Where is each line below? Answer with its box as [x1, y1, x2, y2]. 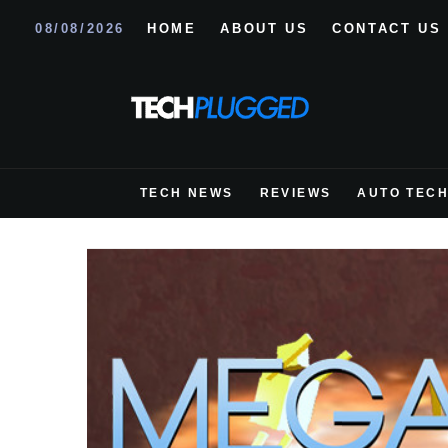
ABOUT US [220, 20, 309, 36]
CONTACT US [332, 20, 442, 36]
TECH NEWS [140, 186, 234, 200]
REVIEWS [259, 186, 332, 200]
